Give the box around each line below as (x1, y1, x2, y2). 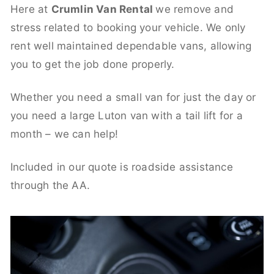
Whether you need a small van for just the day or (10, 91, 256, 103)
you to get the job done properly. (10, 57, 175, 70)
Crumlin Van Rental (51, 2, 156, 15)
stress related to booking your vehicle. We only (10, 21, 246, 34)
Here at (10, 2, 51, 15)
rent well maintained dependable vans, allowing (10, 39, 252, 52)
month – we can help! (10, 127, 118, 140)
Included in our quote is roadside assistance (10, 160, 233, 173)
